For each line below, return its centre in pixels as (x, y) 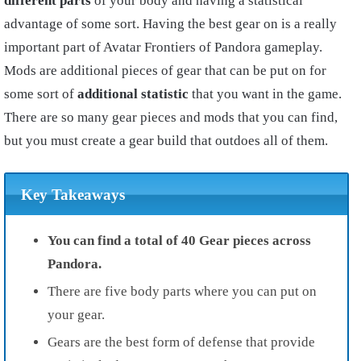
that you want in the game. (265, 94)
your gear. (76, 314)
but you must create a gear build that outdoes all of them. (166, 141)
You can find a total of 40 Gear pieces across (179, 240)
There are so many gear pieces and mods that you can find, (171, 118)
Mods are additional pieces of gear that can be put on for (165, 71)
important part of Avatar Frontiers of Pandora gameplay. (163, 48)
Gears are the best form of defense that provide (181, 342)
